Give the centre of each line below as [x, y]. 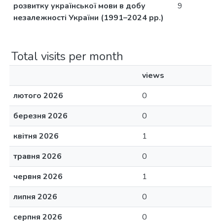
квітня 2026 [36, 136]
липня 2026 [35, 197]
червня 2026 [38, 177]
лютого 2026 [38, 96]
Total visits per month [67, 56]
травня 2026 [37, 156]
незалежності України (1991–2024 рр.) [89, 18]
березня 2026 [40, 116]
